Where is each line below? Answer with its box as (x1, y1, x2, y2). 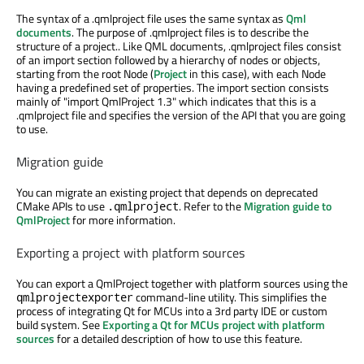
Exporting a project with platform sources (16, 243, 245, 263)
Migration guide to (244, 197, 331, 215)
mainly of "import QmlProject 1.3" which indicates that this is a (16, 93, 316, 110)
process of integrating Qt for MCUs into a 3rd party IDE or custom (16, 302, 327, 320)
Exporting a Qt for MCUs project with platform (102, 316, 325, 334)
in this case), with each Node (187, 65, 326, 83)
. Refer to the (179, 197, 244, 215)
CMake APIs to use (16, 197, 107, 215)
